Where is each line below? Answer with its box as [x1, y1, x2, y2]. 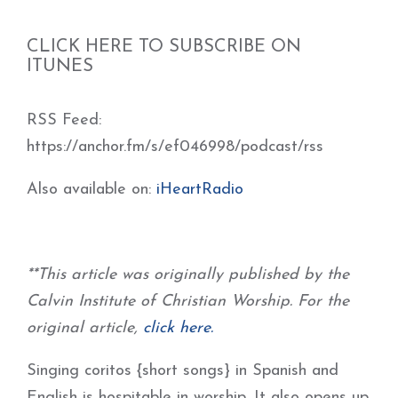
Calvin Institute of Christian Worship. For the [27, 293, 349, 310]
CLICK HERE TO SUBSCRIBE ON [27, 38, 301, 56]
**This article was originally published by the [27, 267, 349, 283]
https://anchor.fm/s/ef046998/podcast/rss [27, 139, 323, 155]
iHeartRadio [156, 181, 243, 198]
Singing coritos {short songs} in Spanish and [27, 362, 338, 379]
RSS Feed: [27, 112, 101, 129]
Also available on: [27, 181, 156, 198]
